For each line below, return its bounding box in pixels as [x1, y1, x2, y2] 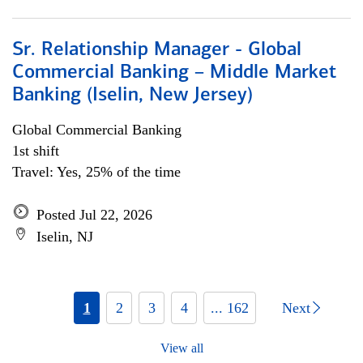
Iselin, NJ [36, 228, 93, 245]
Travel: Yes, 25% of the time [12, 164, 181, 180]
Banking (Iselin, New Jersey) [12, 86, 253, 105]
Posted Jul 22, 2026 [36, 207, 152, 223]
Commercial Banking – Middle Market [12, 63, 336, 83]
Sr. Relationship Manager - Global [12, 41, 301, 60]
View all [160, 341, 203, 355]
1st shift [12, 143, 59, 159]
